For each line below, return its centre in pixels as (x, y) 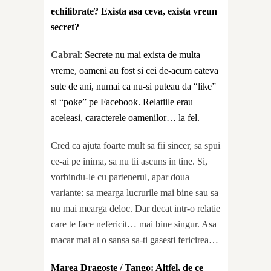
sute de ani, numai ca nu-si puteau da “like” (133, 86)
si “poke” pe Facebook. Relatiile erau (122, 102)
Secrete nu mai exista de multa (142, 54)
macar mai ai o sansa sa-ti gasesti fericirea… (135, 240)
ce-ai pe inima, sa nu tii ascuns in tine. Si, (129, 161)
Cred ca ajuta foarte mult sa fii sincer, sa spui (135, 145)
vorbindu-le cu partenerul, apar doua (120, 177)
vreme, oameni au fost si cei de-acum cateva (135, 70)
